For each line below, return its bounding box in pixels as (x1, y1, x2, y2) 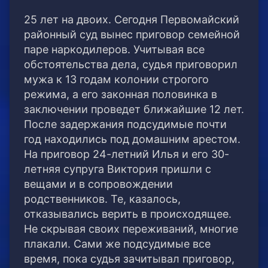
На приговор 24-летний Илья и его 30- (24, 148, 229, 161)
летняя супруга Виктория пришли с (24, 163, 211, 176)
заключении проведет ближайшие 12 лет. (24, 103, 244, 116)
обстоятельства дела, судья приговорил (24, 58, 237, 71)
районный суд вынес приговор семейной (24, 28, 240, 41)
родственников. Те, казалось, (24, 193, 181, 206)
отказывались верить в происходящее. (24, 208, 232, 221)
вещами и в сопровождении (24, 178, 173, 191)
